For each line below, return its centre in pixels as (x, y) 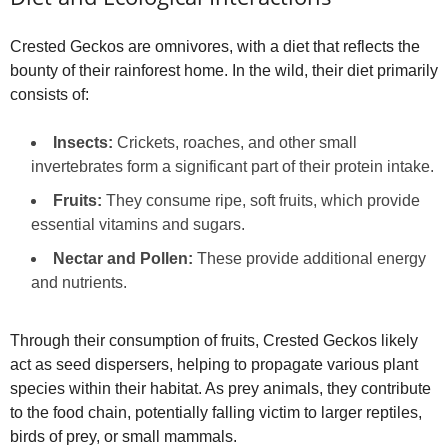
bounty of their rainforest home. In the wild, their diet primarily (224, 71)
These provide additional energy (309, 259)
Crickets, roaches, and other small (235, 143)
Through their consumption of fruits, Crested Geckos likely (214, 341)
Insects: (83, 143)
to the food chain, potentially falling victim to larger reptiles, (216, 413)
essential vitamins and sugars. (138, 225)
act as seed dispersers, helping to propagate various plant (214, 365)
